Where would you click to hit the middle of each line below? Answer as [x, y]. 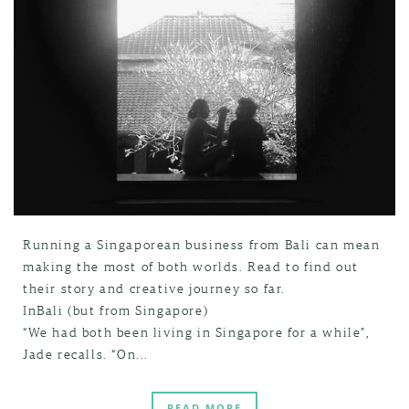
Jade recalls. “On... [86, 353]
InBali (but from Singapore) [116, 309]
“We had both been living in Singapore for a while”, [197, 331]
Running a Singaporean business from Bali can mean [202, 244]
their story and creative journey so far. [155, 288]
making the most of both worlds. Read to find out [191, 266]
